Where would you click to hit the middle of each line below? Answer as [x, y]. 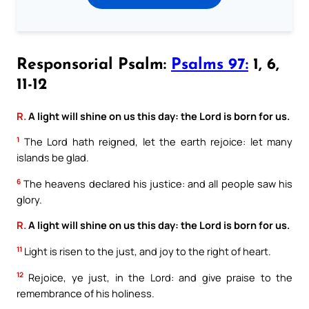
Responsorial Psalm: [94, 65]
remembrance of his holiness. [86, 293]
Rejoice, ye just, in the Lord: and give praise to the [158, 277]
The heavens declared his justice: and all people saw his [157, 183]
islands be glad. [53, 158]
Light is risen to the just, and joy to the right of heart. [147, 251]
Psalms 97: [210, 65]
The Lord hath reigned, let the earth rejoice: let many [156, 142]
